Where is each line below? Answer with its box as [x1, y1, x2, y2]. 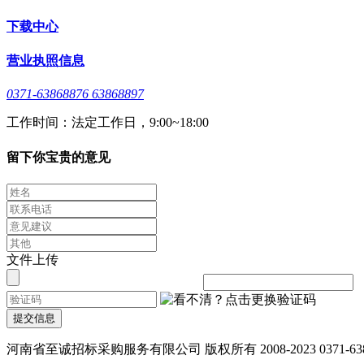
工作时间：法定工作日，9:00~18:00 [6, 115, 209, 130]
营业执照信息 [6, 54, 84, 67]
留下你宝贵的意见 [6, 149, 110, 164]
